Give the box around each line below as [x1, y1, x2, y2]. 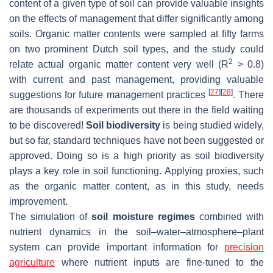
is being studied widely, [160, 120, 264, 131]
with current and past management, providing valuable [9, 74, 264, 85]
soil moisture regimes [91, 211, 195, 222]
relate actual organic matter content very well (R [9, 59, 229, 70]
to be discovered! [9, 120, 86, 131]
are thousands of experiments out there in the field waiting [9, 105, 264, 116]
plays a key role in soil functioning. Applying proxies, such [9, 166, 264, 177]
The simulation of [9, 211, 92, 222]
